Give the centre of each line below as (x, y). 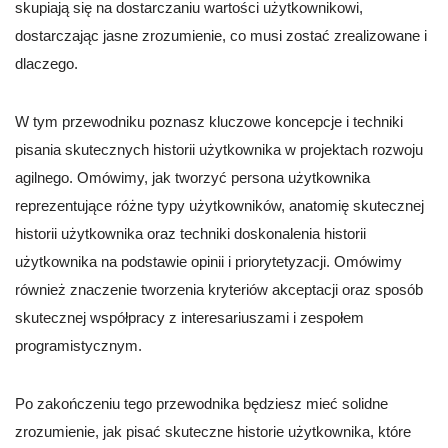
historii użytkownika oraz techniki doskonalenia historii (190, 234)
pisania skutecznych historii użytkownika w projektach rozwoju (219, 150)
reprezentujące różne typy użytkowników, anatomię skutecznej (219, 206)
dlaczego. (46, 64)
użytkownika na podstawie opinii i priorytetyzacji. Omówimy (208, 262)
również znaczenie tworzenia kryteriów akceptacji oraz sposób (219, 290)
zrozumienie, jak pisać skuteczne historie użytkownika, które (213, 432)
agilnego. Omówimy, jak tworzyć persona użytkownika (192, 178)
